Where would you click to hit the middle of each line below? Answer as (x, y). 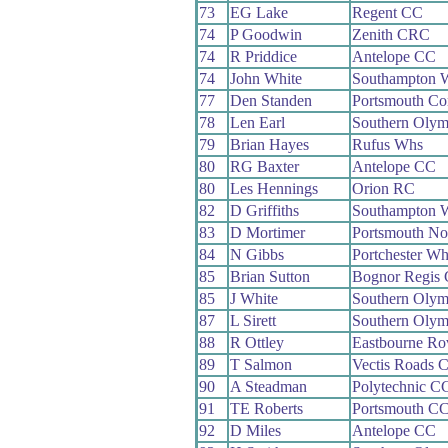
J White (253, 298)
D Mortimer (267, 232)
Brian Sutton (269, 276)
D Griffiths (264, 210)
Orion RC (383, 188)
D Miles (255, 430)
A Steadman (268, 386)
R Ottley (256, 342)
